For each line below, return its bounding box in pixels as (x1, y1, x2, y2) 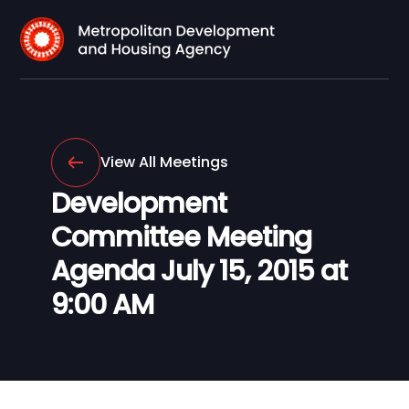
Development (51, 184, 226, 223)
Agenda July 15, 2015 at (51, 252, 347, 290)
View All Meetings (100, 152, 228, 173)
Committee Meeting (51, 218, 311, 257)
